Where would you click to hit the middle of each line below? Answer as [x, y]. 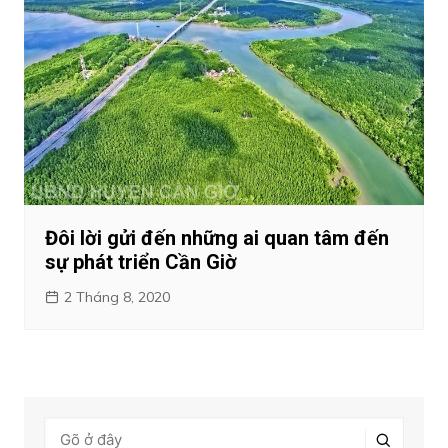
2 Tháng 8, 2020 [116, 297]
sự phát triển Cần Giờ [140, 262]
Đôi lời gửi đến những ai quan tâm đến [216, 238]
